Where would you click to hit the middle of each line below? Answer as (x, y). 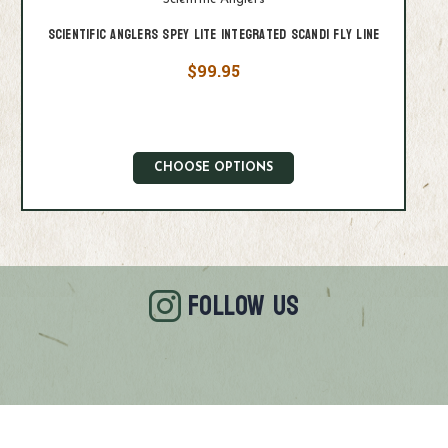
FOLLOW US (244, 305)
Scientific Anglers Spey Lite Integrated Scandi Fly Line (213, 34)
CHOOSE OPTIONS (213, 167)
